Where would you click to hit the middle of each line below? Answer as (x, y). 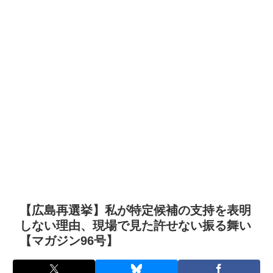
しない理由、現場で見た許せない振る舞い (135, 226)
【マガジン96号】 (69, 241)
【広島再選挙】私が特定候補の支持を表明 (135, 211)
